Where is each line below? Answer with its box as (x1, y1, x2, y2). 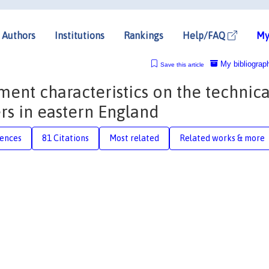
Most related (109, 133, 159, 143)
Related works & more (180, 133, 265, 143)
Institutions (55, 29, 104, 41)
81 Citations (42, 133, 89, 143)
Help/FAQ (183, 29, 228, 41)
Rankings (124, 29, 163, 41)
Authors (2, 29, 35, 41)
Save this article (160, 61, 204, 68)
